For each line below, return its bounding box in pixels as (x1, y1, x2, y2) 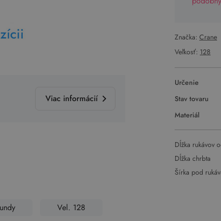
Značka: (175, 32, 199, 42)
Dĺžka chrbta (175, 153, 211, 163)
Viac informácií (45, 93, 98, 104)
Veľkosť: (175, 47, 200, 57)
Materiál (175, 110, 199, 120)
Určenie (175, 77, 199, 87)
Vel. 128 (57, 201, 85, 213)
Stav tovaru (175, 94, 209, 104)
